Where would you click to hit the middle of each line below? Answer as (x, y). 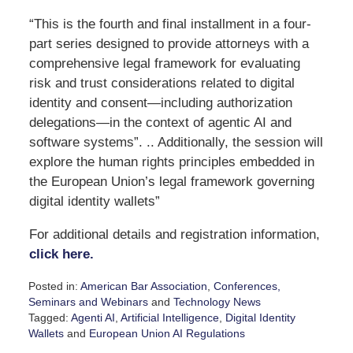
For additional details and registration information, (174, 234)
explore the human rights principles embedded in (171, 162)
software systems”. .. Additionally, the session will (176, 142)
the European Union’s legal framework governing (171, 181)
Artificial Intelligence (169, 317)
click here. (61, 254)
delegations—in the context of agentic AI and (160, 122)
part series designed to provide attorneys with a (169, 43)
